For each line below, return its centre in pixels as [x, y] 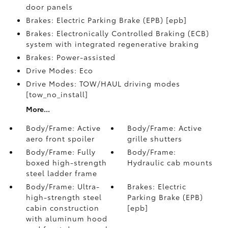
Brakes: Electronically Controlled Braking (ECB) [117, 33]
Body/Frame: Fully [61, 152]
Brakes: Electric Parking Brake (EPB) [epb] [106, 20]
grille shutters [155, 138]
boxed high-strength [66, 162]
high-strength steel [64, 197]
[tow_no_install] [57, 94]
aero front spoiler [60, 138]
